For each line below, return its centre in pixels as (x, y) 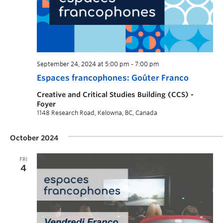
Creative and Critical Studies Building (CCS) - (115, 95)
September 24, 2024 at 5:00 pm (83, 64)
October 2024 (34, 138)
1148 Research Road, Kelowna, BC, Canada (97, 113)
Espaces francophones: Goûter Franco (113, 78)
